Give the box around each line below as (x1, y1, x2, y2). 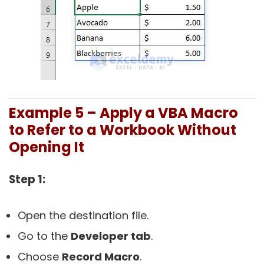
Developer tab (71, 229, 151, 244)
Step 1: (9, 171, 45, 188)
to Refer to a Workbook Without (9, 120, 236, 140)
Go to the (18, 229, 71, 244)
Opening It (9, 137, 84, 157)
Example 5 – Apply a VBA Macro (9, 103, 238, 123)
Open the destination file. (18, 208, 148, 223)
